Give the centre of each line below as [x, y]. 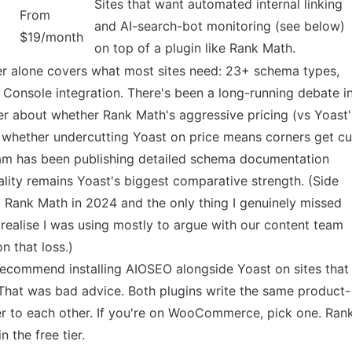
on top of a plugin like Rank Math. [195, 48]
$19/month [51, 37]
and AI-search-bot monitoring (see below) [220, 26]
